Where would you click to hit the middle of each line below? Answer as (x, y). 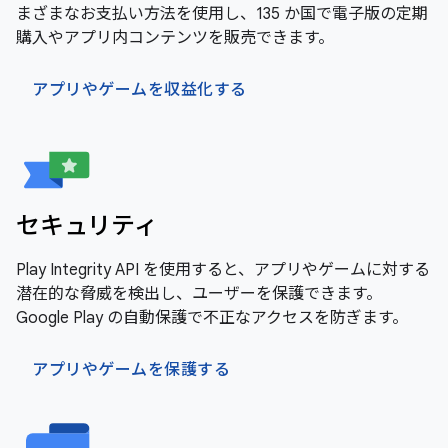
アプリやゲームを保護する (131, 370)
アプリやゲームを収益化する (139, 90)
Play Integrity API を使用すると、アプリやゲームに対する (223, 270)
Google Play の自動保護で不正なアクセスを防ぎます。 (212, 318)
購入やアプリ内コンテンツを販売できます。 (175, 38)
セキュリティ (87, 226)
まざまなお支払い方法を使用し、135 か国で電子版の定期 (222, 14)
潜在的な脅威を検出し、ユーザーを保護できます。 (199, 294)
